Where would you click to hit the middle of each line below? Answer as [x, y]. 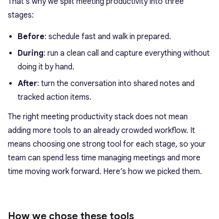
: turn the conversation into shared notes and [116, 84]
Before [31, 37]
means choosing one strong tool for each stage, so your [107, 144]
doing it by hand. [46, 67]
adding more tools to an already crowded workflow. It [101, 131]
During [31, 53]
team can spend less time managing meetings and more [104, 158]
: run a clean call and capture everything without [127, 53]
